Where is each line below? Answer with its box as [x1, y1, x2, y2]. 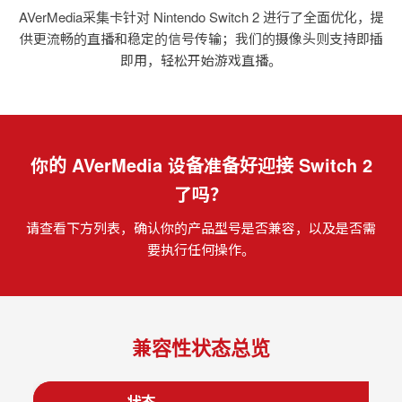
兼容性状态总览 [132, 332, 270, 362]
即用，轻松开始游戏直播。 [120, 49, 282, 69]
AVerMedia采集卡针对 [18, 6, 153, 26]
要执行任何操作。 [147, 239, 255, 258]
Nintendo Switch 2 [153, 6, 259, 26]
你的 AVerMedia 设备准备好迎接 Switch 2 [30, 151, 372, 178]
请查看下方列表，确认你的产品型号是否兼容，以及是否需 [26, 217, 376, 237]
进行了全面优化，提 [258, 6, 384, 26]
